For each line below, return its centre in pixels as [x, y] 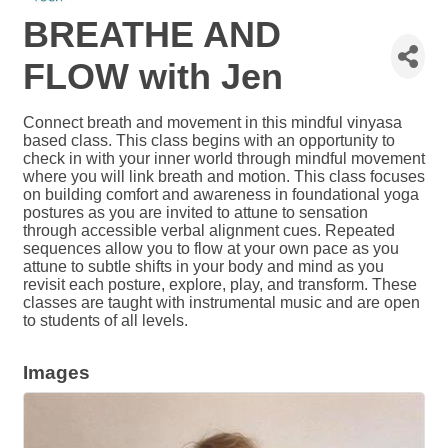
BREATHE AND [152, 34]
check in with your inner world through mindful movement [224, 158]
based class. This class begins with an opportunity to [209, 140]
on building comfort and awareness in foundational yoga [221, 194]
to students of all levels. [105, 320]
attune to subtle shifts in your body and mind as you [203, 266]
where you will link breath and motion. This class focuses [224, 176]
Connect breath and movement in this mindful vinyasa [212, 122]
